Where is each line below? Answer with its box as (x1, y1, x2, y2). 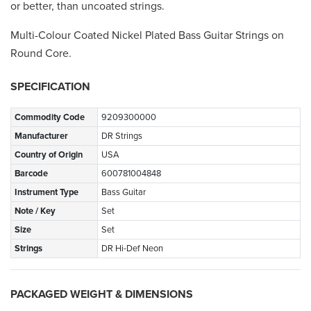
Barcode (15, 168, 48, 180)
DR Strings (101, 131, 142, 142)
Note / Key (15, 205, 56, 217)
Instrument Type (15, 187, 78, 199)
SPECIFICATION (10, 80, 90, 94)
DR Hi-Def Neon (101, 243, 163, 255)
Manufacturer (15, 131, 68, 142)
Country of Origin (15, 149, 83, 161)
